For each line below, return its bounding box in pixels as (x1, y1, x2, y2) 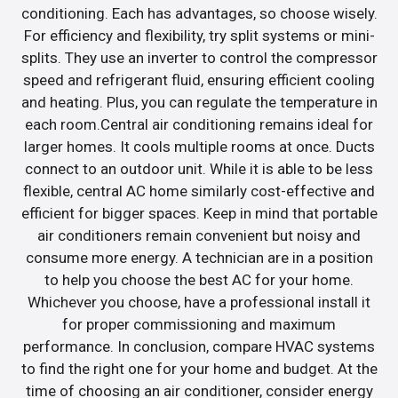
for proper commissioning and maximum (62, 314, 336, 333)
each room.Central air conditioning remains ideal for (25, 115, 373, 133)
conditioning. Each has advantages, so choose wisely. (20, 4, 378, 22)
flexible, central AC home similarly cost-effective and (23, 181, 375, 200)
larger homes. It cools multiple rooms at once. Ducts (23, 137, 375, 155)
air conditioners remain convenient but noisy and (37, 226, 361, 244)
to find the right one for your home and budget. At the (20, 359, 378, 378)
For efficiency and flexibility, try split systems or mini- (23, 26, 375, 44)
